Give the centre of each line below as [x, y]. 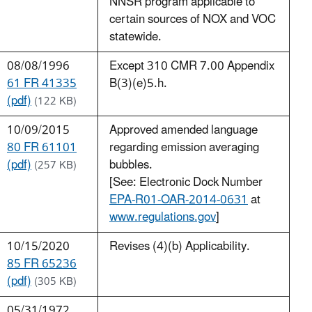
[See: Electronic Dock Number [186, 183]
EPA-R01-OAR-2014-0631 [179, 200]
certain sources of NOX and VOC [193, 20]
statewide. [135, 37]
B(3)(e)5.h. [138, 84]
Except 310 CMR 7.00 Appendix [192, 67]
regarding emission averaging [184, 148]
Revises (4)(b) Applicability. [180, 247]
